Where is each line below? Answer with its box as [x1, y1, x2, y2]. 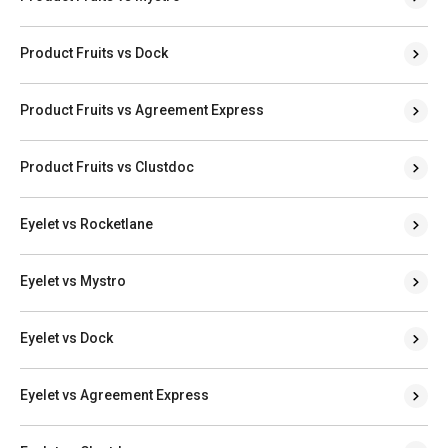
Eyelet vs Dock [20, 329, 113, 346]
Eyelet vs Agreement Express [20, 386, 209, 403]
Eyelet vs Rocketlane [20, 215, 153, 232]
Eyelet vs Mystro [20, 272, 126, 289]
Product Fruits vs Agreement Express [20, 101, 264, 118]
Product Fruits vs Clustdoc [20, 158, 194, 175]
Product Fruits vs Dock [20, 44, 168, 61]
